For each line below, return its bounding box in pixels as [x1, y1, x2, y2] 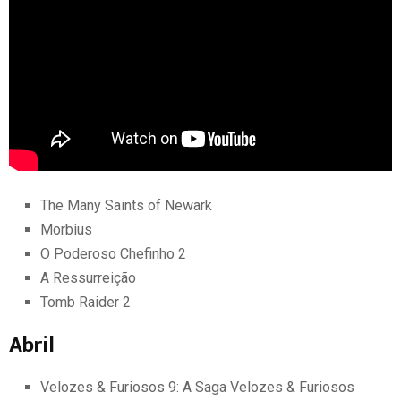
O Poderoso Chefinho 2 [40, 244, 186, 262]
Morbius [40, 220, 92, 238]
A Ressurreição [40, 269, 136, 286]
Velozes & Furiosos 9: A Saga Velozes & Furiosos [40, 378, 354, 396]
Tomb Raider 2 [40, 293, 131, 311]
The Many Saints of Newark [40, 196, 212, 214]
